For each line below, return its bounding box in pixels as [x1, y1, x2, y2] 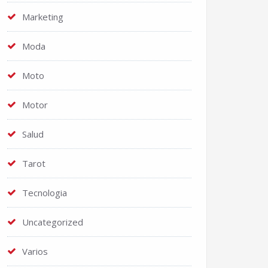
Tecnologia [22, 187, 67, 199]
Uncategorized [22, 216, 83, 228]
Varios [22, 245, 48, 257]
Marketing [22, 11, 63, 23]
